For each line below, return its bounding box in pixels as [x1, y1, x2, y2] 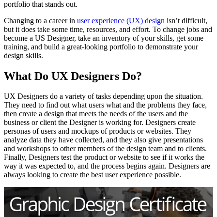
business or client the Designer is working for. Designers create [4, 118, 196, 127]
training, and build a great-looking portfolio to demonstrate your [4, 42, 198, 51]
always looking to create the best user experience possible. [4, 170, 181, 179]
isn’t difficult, [165, 16, 207, 25]
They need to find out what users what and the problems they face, [4, 101, 207, 109]
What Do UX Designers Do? [4, 69, 142, 82]
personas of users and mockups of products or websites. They [4, 127, 191, 136]
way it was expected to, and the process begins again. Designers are [4, 162, 210, 170]
